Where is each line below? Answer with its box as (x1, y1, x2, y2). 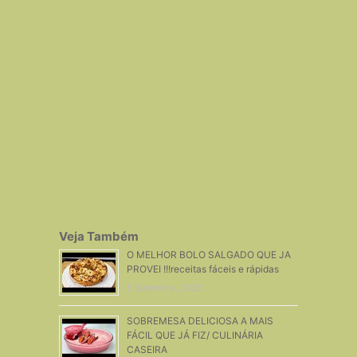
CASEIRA (126, 343, 167, 355)
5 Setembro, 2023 (126, 281, 202, 293)
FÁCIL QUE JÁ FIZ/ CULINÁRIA (126, 328, 263, 341)
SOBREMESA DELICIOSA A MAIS (126, 314, 273, 327)
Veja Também (58, 228, 139, 244)
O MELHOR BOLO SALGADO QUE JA (126, 248, 291, 261)
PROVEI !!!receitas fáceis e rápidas (126, 262, 279, 275)
